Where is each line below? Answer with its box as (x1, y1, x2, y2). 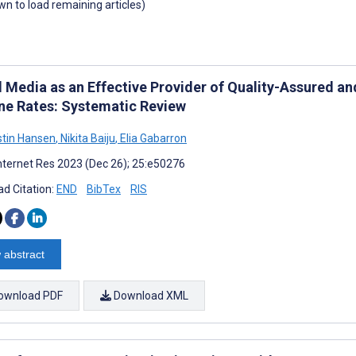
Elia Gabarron (118, 131, 187, 145)
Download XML (111, 288, 188, 302)
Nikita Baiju (58, 131, 115, 145)
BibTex (87, 182, 121, 195)
